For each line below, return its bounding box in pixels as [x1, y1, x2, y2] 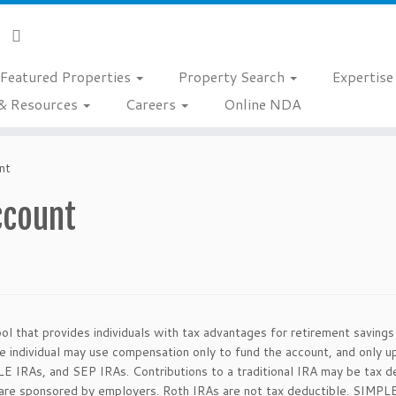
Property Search [178, 66, 288, 87]
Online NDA [223, 94, 301, 114]
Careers [125, 94, 179, 114]
